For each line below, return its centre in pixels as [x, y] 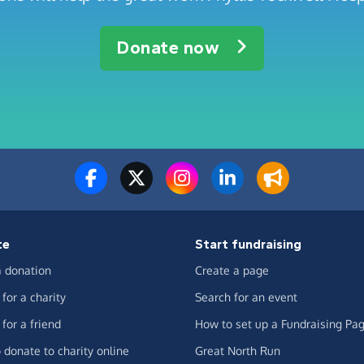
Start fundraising [248, 244]
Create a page [232, 270]
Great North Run [238, 350]
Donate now [169, 48]
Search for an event [246, 297]
